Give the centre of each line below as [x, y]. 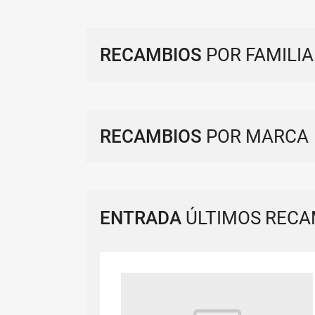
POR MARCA [255, 136]
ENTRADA [141, 218]
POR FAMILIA [258, 55]
